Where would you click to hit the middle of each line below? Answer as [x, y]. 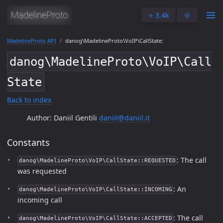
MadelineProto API [32, 41]
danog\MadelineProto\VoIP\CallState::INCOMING [95, 189]
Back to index [29, 100]
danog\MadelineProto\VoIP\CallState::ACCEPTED [95, 218]
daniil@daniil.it [124, 117]
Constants [28, 142]
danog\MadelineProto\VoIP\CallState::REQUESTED [97, 161]
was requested [42, 171]
